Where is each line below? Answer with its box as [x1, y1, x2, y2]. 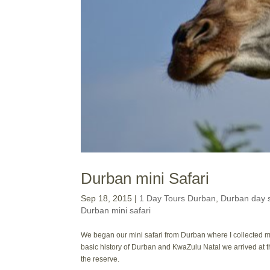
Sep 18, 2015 [81, 193, 133, 204]
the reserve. [81, 255, 120, 264]
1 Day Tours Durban [139, 193, 216, 204]
